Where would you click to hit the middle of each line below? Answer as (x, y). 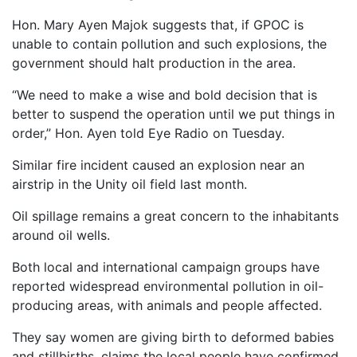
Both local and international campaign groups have (166, 267)
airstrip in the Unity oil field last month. (129, 184)
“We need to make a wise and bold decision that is (165, 95)
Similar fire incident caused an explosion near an (158, 165)
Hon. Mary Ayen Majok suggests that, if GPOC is (158, 25)
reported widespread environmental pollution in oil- (168, 286)
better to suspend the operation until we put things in (173, 114)
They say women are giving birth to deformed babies (173, 337)
